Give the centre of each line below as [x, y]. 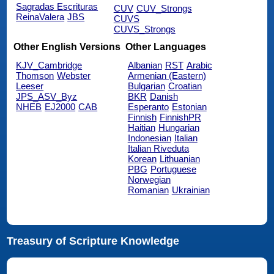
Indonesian [149, 138]
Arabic [199, 65]
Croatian [185, 86]
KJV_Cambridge [49, 65]
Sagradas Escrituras [57, 7]
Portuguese [173, 169]
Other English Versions [67, 46]
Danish [164, 96]
